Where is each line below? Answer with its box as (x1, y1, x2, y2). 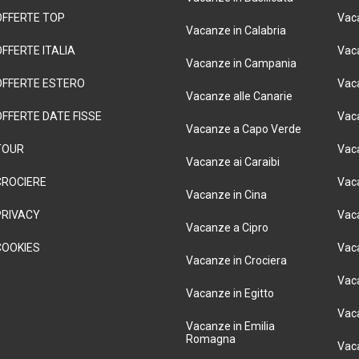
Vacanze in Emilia (185, 320, 275, 333)
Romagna (185, 333, 236, 345)
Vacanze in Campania (185, 57, 296, 70)
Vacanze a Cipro (185, 221, 268, 234)
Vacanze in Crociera (185, 254, 287, 267)
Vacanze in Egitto (185, 287, 274, 300)
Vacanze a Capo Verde (185, 123, 301, 135)
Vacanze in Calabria (185, 24, 286, 37)
